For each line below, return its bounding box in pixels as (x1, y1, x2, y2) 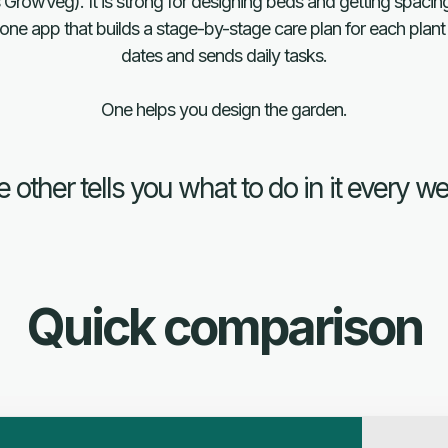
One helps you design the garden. (101, 99, 347, 120)
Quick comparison (26, 297, 422, 357)
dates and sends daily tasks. (121, 45, 327, 66)
